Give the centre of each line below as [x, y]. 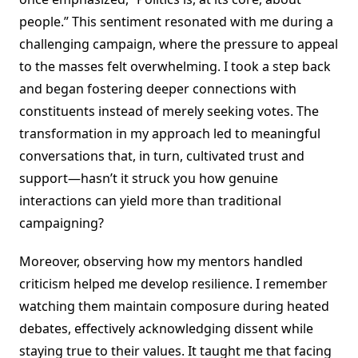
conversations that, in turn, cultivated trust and [162, 156]
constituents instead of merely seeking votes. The [169, 111]
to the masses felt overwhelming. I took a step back [175, 67]
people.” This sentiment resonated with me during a [176, 22]
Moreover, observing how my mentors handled [161, 262]
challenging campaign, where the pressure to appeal [179, 44]
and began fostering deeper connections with [158, 89]
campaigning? [62, 223]
